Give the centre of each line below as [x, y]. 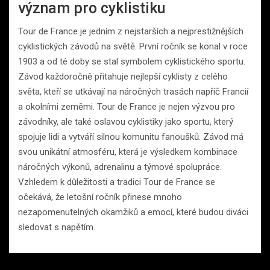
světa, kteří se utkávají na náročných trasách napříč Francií [133, 92]
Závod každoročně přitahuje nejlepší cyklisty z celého [123, 77]
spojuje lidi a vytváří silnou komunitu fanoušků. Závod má [131, 137]
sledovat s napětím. [57, 228]
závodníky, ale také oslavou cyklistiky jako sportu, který [126, 122]
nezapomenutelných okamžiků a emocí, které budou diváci [133, 212]
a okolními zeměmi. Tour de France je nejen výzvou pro [127, 107]
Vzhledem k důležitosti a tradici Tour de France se [117, 182]
